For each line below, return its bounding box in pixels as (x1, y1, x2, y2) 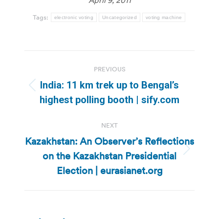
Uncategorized (102, 14, 137, 20)
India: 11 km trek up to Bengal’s (40, 79, 179, 91)
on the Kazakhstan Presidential (43, 149, 176, 162)
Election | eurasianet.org (56, 164, 163, 177)
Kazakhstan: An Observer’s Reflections (25, 134, 194, 148)
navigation (24, 72, 103, 92)
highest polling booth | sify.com (40, 93, 179, 106)
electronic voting (54, 14, 93, 20)
